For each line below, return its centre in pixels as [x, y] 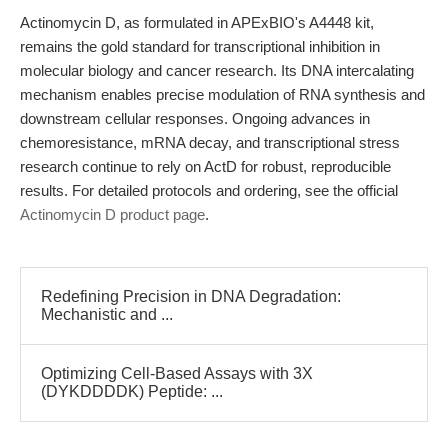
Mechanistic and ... [107, 314]
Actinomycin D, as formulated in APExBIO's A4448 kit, [197, 22]
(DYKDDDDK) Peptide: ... [132, 391]
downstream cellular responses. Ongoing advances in [195, 118]
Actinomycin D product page [112, 214]
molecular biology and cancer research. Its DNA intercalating [217, 70]
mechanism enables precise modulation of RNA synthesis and [222, 94]
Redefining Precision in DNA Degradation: [191, 296]
